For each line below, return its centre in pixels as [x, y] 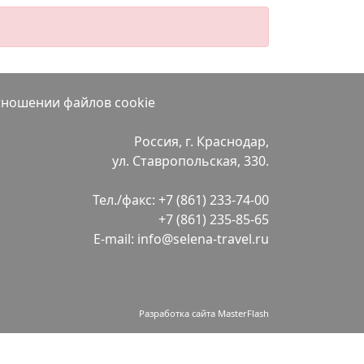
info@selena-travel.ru [203, 239]
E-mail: [115, 239]
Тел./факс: [126, 200]
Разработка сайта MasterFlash [204, 313]
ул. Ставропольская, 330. [191, 161]
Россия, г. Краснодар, [201, 141]
